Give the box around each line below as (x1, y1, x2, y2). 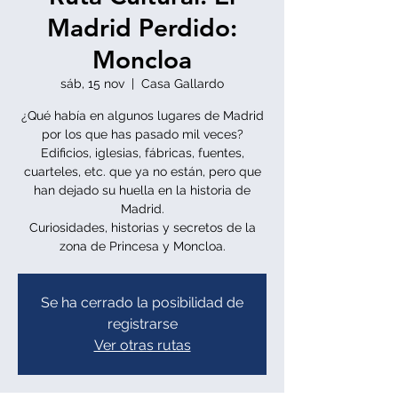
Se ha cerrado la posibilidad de (41, 294, 243, 311)
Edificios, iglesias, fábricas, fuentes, (40, 146, 244, 160)
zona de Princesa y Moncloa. (59, 239, 226, 253)
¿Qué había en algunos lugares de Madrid (20, 108, 264, 123)
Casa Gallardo (141, 76, 224, 91)
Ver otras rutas (93, 337, 191, 354)
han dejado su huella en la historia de (34, 183, 251, 197)
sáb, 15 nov (60, 76, 124, 91)
